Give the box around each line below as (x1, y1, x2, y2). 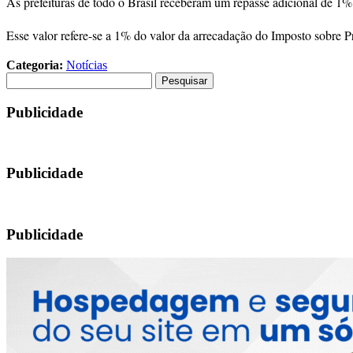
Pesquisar (6, 72, 53, 85)
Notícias (66, 58, 107, 72)
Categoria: (6, 58, 63, 72)
